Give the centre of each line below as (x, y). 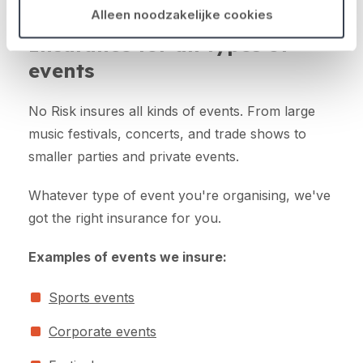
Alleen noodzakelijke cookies (181, 14)
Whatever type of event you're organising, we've (179, 195)
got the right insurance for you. (125, 218)
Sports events (92, 297)
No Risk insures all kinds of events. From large (172, 111)
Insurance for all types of (158, 45)
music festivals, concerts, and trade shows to (167, 134)
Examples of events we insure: (128, 257)
